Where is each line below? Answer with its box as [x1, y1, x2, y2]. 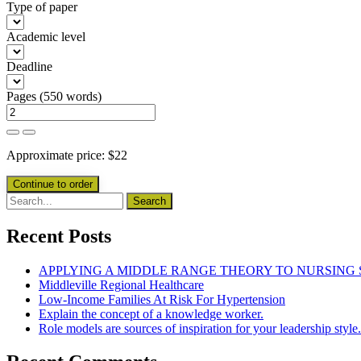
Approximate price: [6, 147, 108, 162]
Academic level [6, 29, 85, 44]
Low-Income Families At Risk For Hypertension [39, 292, 285, 306]
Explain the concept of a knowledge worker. [39, 306, 263, 321]
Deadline [6, 59, 52, 73]
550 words [44, 89, 98, 103]
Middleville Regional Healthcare [39, 277, 204, 292]
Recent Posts [6, 225, 111, 247]
